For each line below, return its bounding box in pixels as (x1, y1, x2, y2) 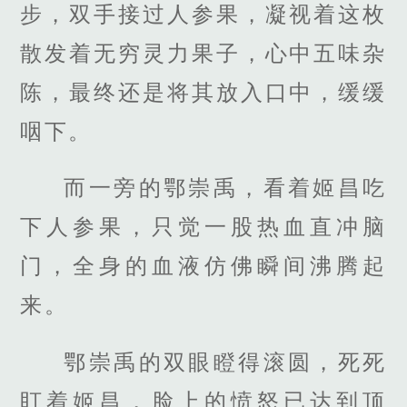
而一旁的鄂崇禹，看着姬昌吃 (64, 175, 387, 201)
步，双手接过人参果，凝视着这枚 (20, 2, 387, 27)
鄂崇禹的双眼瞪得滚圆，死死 (64, 349, 387, 374)
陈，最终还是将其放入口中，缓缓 (20, 80, 387, 105)
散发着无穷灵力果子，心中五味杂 (20, 41, 387, 66)
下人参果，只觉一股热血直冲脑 (20, 214, 387, 240)
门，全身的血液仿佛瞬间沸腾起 (20, 253, 387, 279)
